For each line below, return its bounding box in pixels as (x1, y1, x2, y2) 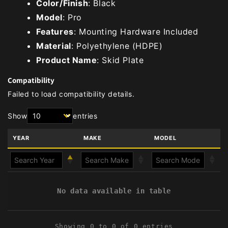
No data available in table (57, 186, 171, 195)
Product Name (36, 54, 97, 65)
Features (36, 26, 74, 37)
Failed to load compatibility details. (8, 89, 135, 98)
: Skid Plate (97, 54, 144, 65)
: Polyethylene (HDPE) (71, 40, 163, 51)
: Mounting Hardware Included (73, 26, 198, 37)
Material (36, 40, 71, 51)
